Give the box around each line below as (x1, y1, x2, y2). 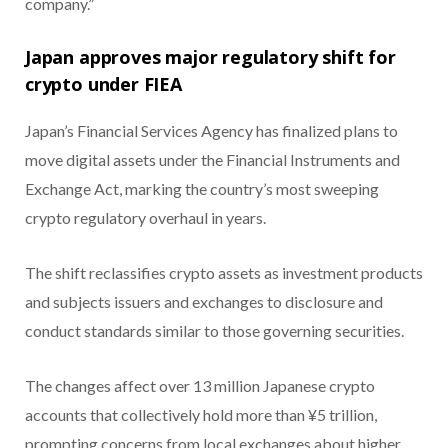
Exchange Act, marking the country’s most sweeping (25, 178, 379, 198)
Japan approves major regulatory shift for (25, 44, 396, 69)
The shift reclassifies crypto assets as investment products (25, 262, 423, 282)
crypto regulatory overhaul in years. (25, 207, 266, 227)
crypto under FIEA (25, 71, 182, 96)
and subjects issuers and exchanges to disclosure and (25, 291, 383, 311)
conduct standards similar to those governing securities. (25, 320, 404, 340)
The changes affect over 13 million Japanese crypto (25, 375, 375, 395)
